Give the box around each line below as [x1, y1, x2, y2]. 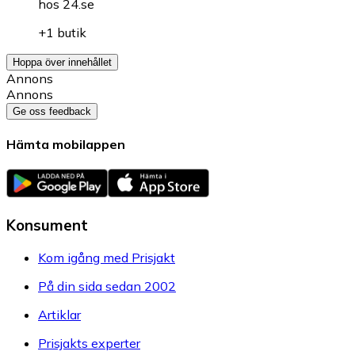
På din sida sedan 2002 [38, 277, 176, 294]
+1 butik [38, 24, 86, 40]
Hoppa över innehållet [13, 55, 112, 68]
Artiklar [38, 306, 81, 323]
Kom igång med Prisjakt [38, 249, 175, 265]
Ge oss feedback [13, 105, 91, 117]
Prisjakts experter [38, 334, 140, 351]
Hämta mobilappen [6, 136, 125, 152]
